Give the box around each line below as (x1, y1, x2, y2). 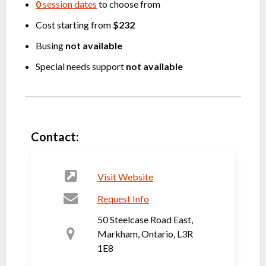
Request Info (97, 192, 149, 204)
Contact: (31, 129, 79, 144)
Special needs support (36, 61, 126, 72)
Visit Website (97, 170, 153, 182)
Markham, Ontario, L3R (97, 228, 193, 239)
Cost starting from (36, 19, 113, 30)
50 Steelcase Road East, (97, 214, 193, 225)
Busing (36, 40, 65, 51)
